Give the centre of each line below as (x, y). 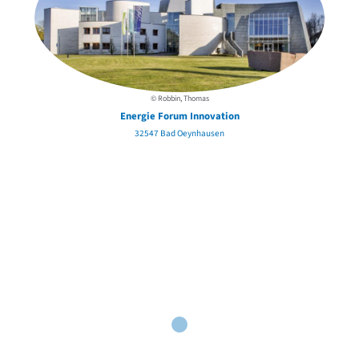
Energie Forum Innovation (179, 116)
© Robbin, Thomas (179, 98)
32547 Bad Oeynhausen (179, 133)
